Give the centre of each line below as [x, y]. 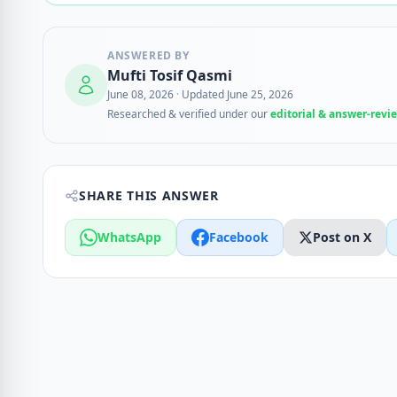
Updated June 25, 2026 [236, 94]
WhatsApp [129, 237]
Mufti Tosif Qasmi [170, 75]
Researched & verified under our [189, 114]
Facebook [239, 237]
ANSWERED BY [148, 55]
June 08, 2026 [142, 94]
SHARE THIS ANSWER [149, 195]
